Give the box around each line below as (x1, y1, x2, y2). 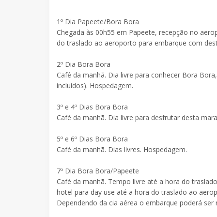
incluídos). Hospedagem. (57, 80, 133, 90)
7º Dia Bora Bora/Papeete (57, 166, 139, 175)
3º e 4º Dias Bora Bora (57, 102, 128, 111)
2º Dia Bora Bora (57, 59, 110, 69)
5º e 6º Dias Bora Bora (57, 134, 128, 143)
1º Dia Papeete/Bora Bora (57, 16, 139, 26)
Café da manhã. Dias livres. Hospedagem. (57, 144, 187, 154)
